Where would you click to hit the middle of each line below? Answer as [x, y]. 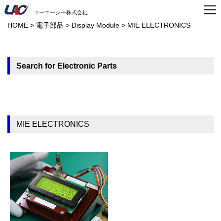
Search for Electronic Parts [67, 66]
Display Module [95, 25]
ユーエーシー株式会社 [60, 13]
